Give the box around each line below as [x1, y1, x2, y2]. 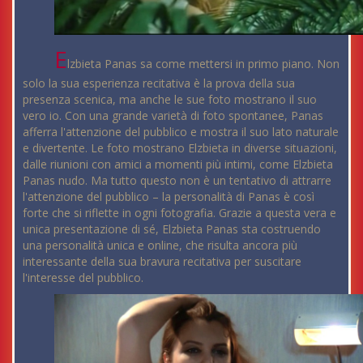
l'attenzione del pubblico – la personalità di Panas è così [23, 188, 314, 204]
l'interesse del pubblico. [23, 269, 143, 285]
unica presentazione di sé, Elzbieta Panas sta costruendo [23, 220, 321, 237]
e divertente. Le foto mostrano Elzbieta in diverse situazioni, [23, 139, 337, 156]
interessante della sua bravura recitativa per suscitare [23, 253, 301, 269]
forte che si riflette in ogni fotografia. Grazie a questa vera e [23, 204, 336, 220]
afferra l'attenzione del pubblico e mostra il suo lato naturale [23, 123, 339, 139]
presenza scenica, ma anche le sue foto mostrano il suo [23, 91, 317, 107]
